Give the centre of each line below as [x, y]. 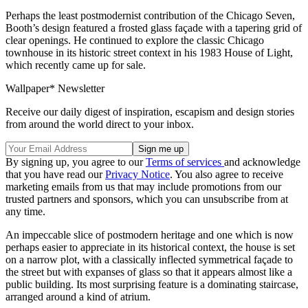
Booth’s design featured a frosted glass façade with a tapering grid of [154, 27]
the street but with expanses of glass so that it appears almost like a [149, 272]
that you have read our [55, 174]
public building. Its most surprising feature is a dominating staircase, [152, 284]
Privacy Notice [137, 174]
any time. [25, 211]
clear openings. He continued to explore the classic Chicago [135, 40]
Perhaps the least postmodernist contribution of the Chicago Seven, [150, 15]
